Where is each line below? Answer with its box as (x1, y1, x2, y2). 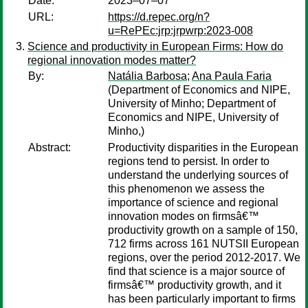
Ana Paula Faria (192, 70, 272, 82)
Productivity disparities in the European (108, 142, 298, 153)
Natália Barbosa (108, 70, 187, 82)
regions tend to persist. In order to (108, 155, 269, 167)
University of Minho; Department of (108, 98, 276, 109)
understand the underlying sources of (108, 169, 288, 181)
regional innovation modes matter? (27, 54, 196, 66)
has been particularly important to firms (108, 293, 296, 305)
